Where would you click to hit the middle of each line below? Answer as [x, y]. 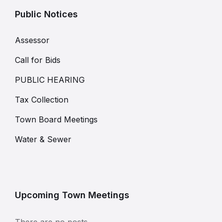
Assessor [32, 40]
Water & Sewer [43, 139]
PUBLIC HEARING [50, 80]
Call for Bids [38, 60]
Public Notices [46, 14]
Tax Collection [42, 99]
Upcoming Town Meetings [72, 195]
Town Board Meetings [56, 119]
